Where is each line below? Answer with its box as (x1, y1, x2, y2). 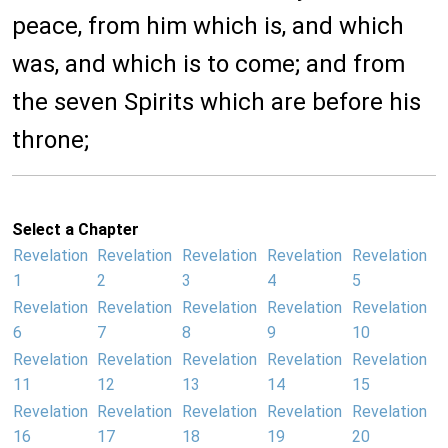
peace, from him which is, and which (12, 12, 404, 41)
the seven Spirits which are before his (12, 88, 421, 117)
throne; (12, 126, 89, 155)
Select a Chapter (12, 220, 139, 240)
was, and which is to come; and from (12, 50, 405, 79)
